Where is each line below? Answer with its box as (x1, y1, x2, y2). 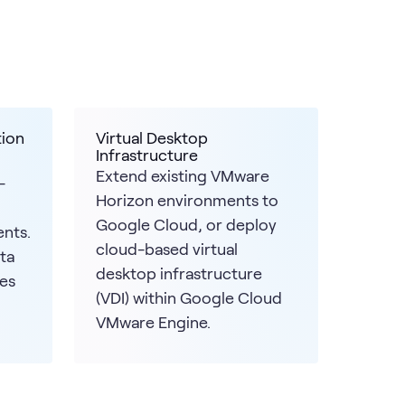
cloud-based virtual (96, 238, 238, 259)
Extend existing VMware (96, 165, 269, 185)
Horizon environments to (96, 189, 278, 210)
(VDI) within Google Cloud (96, 287, 282, 307)
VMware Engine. (96, 311, 211, 332)
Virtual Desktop (96, 127, 208, 147)
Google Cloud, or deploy (96, 213, 277, 234)
